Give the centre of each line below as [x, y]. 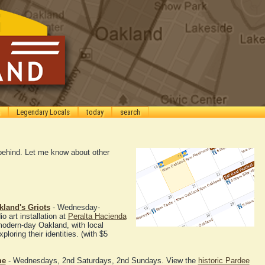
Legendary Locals [43, 112]
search [130, 112]
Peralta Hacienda [97, 216]
